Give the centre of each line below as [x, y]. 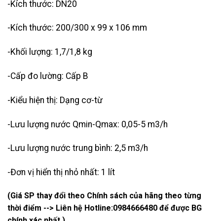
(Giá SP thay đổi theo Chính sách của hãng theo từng [104, 195]
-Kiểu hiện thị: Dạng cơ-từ [55, 100]
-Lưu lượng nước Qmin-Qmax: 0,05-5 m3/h [88, 124]
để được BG [180, 208]
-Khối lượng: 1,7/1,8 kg [50, 52]
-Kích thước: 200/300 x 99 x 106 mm [77, 28]
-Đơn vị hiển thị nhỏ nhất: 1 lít [61, 172]
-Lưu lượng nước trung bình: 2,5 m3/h [78, 148]
